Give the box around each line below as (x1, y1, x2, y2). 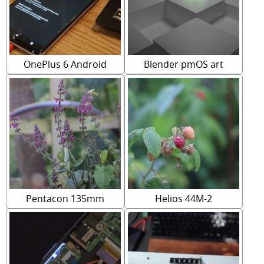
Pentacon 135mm (26, 192, 105, 206)
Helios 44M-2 (155, 192, 213, 206)
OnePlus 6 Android (24, 58, 107, 71)
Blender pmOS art (144, 58, 224, 71)
